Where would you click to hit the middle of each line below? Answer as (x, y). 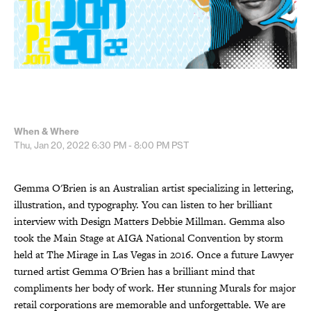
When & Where (47, 131)
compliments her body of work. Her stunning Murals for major (155, 287)
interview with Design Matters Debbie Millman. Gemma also (149, 221)
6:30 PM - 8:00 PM (131, 145)
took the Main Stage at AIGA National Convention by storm (149, 237)
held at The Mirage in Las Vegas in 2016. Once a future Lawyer (154, 254)
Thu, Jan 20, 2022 (53, 145)
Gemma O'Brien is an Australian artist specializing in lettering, (154, 187)
